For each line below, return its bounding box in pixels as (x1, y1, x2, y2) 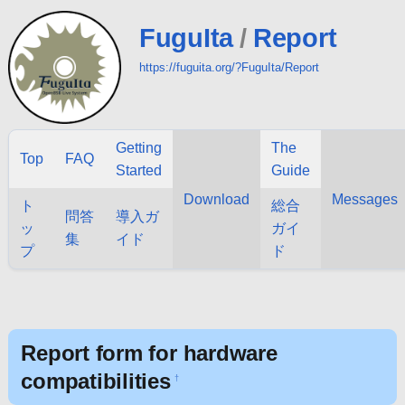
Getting (115, 140, 162, 155)
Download (183, 192, 250, 207)
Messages (331, 192, 398, 207)
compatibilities (21, 368, 171, 393)
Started (115, 163, 162, 178)
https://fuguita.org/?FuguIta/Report (138, 61, 319, 74)
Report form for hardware (21, 340, 278, 365)
